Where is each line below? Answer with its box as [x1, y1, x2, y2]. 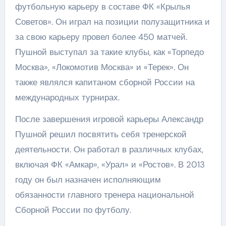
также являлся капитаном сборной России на [15, 77, 195, 88]
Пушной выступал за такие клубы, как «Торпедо [15, 46, 204, 58]
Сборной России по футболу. [15, 204, 131, 215]
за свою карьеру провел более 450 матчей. [15, 31, 187, 42]
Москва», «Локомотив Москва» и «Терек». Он [15, 62, 189, 73]
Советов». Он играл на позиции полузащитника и [15, 16, 210, 27]
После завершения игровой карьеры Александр [15, 114, 203, 125]
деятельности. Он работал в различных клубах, [15, 144, 203, 155]
